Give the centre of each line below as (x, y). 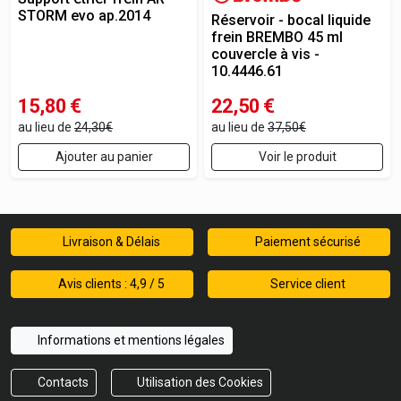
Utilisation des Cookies (199, 382)
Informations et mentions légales (129, 340)
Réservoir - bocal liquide (291, 20)
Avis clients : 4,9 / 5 (110, 284)
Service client (307, 284)
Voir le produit (297, 157)
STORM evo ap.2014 (84, 16)
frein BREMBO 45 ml (277, 37)
